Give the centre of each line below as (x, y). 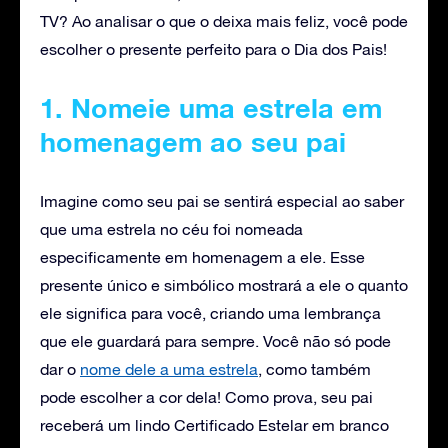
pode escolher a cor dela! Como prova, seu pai (206, 396)
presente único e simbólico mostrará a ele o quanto (224, 284)
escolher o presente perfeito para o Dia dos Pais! (213, 48)
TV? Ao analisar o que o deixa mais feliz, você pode (224, 20)
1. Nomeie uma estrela (187, 107)
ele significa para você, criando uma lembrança (210, 312)
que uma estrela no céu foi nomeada (171, 228)
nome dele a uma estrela (169, 368)
